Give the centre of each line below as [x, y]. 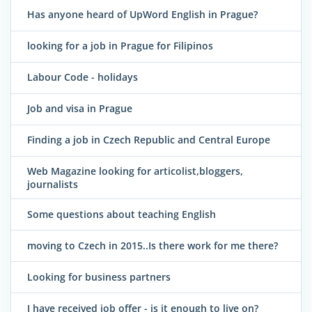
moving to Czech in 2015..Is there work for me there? [153, 245]
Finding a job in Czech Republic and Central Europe [149, 140]
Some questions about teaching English [122, 214]
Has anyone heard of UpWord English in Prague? [142, 15]
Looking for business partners [99, 276]
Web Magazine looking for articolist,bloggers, [135, 171]
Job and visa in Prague [80, 109]
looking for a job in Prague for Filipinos [120, 46]
